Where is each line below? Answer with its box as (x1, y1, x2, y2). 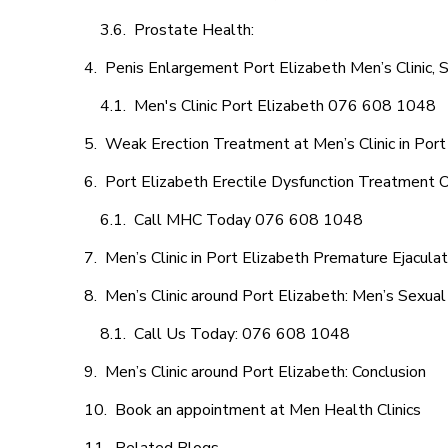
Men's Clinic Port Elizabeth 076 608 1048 (134, 95, 436, 117)
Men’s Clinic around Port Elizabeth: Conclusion (105, 361, 426, 383)
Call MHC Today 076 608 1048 (134, 209, 363, 231)
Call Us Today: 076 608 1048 (134, 323, 350, 345)
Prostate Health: (134, 19, 258, 41)
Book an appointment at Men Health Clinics (115, 399, 421, 421)
